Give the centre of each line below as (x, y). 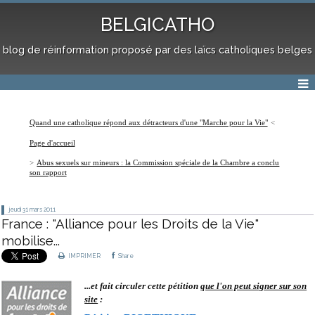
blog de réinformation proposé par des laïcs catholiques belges (157, 49)
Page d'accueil (52, 142)
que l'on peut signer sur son (254, 285)
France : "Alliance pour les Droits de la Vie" (130, 223)
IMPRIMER (84, 256)
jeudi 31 (18, 210)
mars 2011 (42, 210)
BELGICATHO (157, 25)
